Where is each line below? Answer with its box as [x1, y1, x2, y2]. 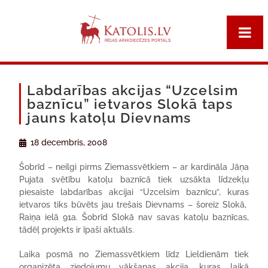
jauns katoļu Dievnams [27, 109, 191, 126]
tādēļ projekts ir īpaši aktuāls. [19, 225, 135, 234]
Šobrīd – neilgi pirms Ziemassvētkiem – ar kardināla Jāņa [19, 162, 249, 172]
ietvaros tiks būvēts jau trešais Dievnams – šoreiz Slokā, [19, 200, 249, 209]
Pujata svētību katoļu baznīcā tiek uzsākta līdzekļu [19, 175, 249, 184]
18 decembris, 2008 [31, 138, 108, 147]
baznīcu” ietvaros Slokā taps [27, 96, 233, 112]
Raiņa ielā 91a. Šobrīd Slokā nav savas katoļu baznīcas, [19, 212, 249, 222]
